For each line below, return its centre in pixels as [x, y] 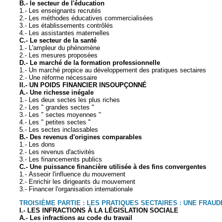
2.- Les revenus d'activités [57, 152]
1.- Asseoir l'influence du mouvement [72, 174]
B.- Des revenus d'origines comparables [81, 137]
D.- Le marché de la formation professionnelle [90, 62]
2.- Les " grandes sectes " [57, 107]
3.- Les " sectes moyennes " [60, 114]
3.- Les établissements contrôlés [66, 25]
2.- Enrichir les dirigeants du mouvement [77, 181]
